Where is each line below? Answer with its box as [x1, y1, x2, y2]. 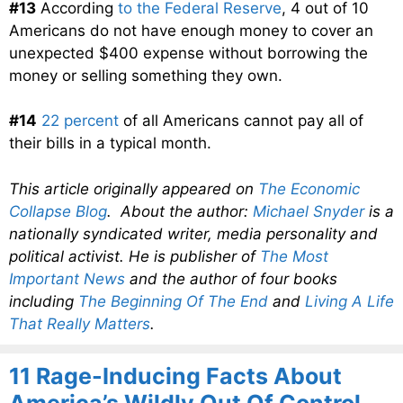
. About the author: [107, 201, 253, 220]
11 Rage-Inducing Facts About [9, 362, 342, 390]
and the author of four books [125, 269, 337, 288]
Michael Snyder [253, 201, 364, 220]
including [9, 291, 78, 310]
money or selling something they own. [9, 66, 282, 85]
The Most [260, 246, 328, 265]
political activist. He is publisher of [9, 246, 260, 265]
